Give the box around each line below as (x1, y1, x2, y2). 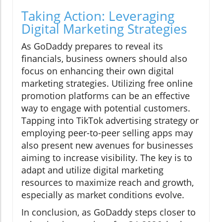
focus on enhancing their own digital (21, 65, 174, 77)
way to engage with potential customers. (21, 102, 190, 114)
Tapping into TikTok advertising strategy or (21, 114, 199, 127)
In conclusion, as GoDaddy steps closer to (21, 206, 196, 219)
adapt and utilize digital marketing (21, 164, 164, 176)
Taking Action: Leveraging (21, 7, 174, 25)
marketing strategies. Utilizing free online (21, 77, 193, 90)
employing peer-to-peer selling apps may (21, 127, 193, 139)
